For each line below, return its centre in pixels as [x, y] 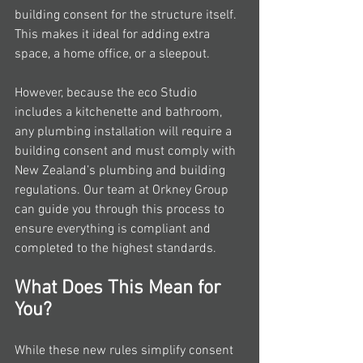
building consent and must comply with [127, 151]
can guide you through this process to [121, 209]
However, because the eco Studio [107, 93]
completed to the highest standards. [115, 248]
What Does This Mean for [120, 288]
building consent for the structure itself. [127, 15]
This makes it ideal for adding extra [114, 34]
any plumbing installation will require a [125, 132]
